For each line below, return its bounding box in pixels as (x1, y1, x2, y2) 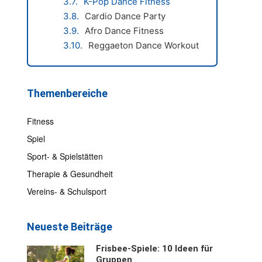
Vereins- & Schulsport (27, 185, 107, 197)
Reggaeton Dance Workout (88, 40, 199, 51)
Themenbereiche (27, 87, 108, 99)
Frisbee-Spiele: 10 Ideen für (96, 243, 213, 254)
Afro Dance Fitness (85, 25, 164, 36)
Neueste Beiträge (27, 220, 113, 233)
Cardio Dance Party (85, 11, 166, 22)
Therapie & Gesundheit (27, 168, 113, 180)
